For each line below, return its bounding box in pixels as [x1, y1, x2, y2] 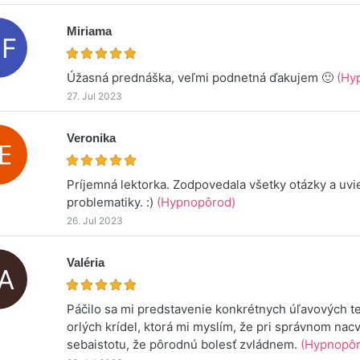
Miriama [67, 23, 112, 38]
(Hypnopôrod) [157, 194, 236, 210]
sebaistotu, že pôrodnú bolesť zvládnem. [67, 336, 301, 352]
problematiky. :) [67, 194, 157, 210]
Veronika [67, 130, 117, 145]
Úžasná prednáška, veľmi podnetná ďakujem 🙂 [67, 69, 337, 85]
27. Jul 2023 [67, 89, 123, 102]
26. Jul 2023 [67, 214, 124, 227]
